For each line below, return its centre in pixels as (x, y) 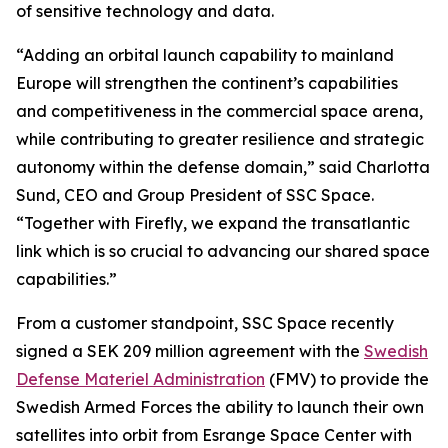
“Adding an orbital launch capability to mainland (205, 55)
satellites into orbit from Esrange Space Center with (214, 435)
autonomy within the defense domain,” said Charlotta (223, 167)
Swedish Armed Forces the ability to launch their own (220, 407)
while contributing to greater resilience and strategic (220, 139)
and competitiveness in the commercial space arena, (219, 111)
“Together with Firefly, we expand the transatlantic (213, 223)
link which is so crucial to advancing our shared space (223, 251)
